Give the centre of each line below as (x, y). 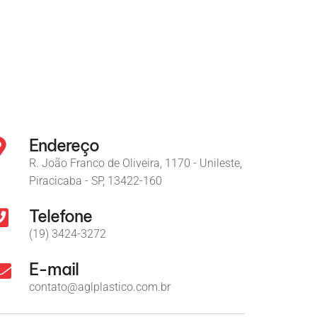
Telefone (60, 217)
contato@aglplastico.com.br (100, 287)
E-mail (54, 270)
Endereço (64, 146)
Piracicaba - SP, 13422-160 (96, 181)
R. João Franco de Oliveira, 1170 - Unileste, (136, 163)
